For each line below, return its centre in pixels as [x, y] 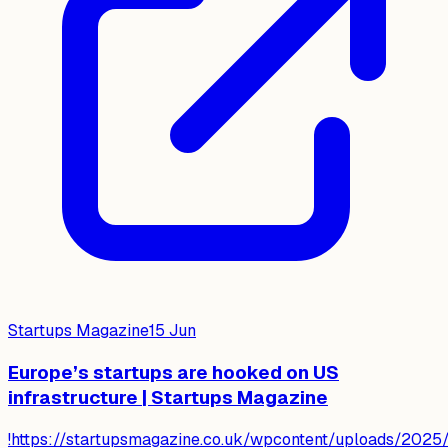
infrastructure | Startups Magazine [168, 397]
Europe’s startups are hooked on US [173, 372]
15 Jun [172, 331]
